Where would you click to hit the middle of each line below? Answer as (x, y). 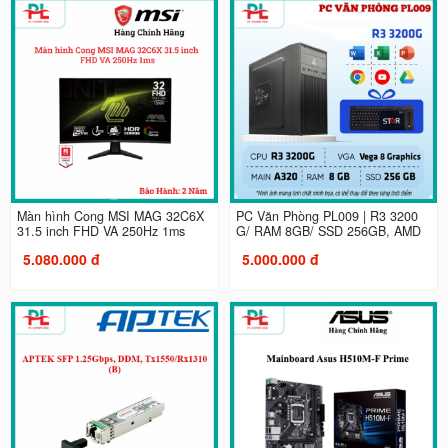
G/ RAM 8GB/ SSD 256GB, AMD (328, 230)
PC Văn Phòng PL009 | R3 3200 (327, 215)
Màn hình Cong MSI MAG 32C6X (110, 215)
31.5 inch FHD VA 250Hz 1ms (100, 230)
